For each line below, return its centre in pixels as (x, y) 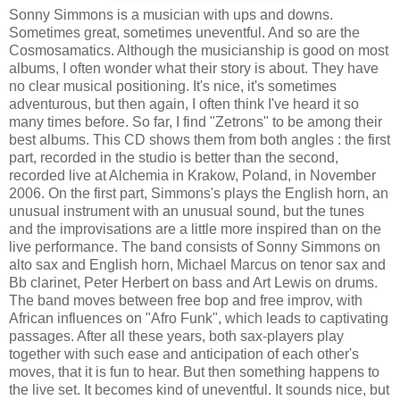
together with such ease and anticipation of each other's (184, 354)
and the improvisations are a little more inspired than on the (195, 229)
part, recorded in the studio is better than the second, (174, 157)
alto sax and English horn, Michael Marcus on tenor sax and (197, 264)
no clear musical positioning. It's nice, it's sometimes (173, 86)
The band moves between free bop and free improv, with (186, 300)
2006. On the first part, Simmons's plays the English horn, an (199, 193)
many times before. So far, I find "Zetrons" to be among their (196, 121)
